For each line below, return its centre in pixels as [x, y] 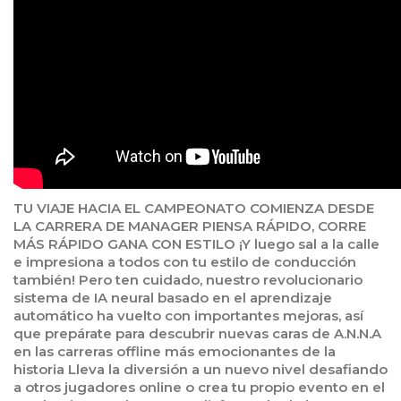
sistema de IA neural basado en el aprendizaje [173, 298]
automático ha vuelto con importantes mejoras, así [188, 316]
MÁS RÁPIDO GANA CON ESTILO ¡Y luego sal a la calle [196, 244]
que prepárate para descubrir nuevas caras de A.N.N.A [197, 334]
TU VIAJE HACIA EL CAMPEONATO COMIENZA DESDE [194, 209]
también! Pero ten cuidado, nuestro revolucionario [188, 280]
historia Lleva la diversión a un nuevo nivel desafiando [200, 370]
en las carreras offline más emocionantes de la [175, 352]
